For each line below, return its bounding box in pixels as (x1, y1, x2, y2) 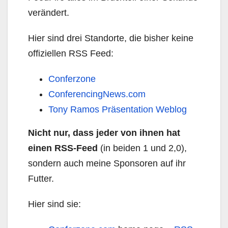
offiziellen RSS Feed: (28, 48, 113, 59)
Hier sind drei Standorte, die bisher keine (28, 33, 193, 43)
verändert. (28, 8, 69, 18)
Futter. (28, 174, 54, 184)
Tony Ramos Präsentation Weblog (48, 104, 187, 115)
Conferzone (48, 74, 96, 84)
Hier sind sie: (28, 199, 81, 209)
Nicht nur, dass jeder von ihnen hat (28, 128, 180, 138)
